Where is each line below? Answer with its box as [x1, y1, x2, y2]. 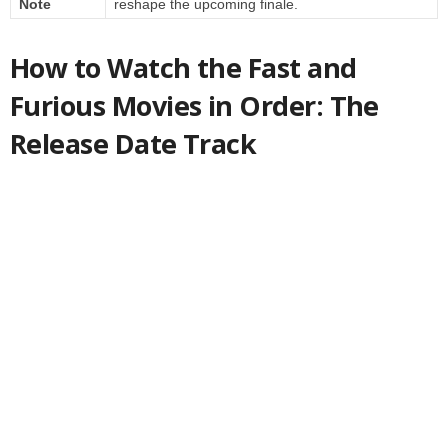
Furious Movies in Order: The [10, 87, 379, 125]
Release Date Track [10, 125, 257, 163]
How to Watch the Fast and [10, 49, 357, 87]
